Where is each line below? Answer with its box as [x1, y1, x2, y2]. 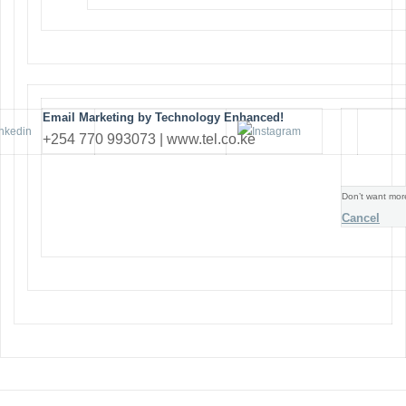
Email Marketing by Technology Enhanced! [43, 110, 284, 124]
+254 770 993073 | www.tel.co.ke [43, 130, 256, 147]
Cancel [342, 210, 380, 225]
